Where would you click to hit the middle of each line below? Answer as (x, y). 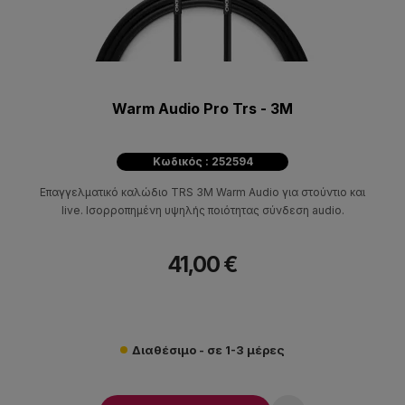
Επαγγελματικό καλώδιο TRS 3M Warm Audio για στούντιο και (202, 192)
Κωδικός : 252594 (202, 161)
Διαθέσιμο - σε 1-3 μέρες (208, 349)
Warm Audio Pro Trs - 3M (202, 108)
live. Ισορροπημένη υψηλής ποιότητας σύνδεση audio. (202, 210)
